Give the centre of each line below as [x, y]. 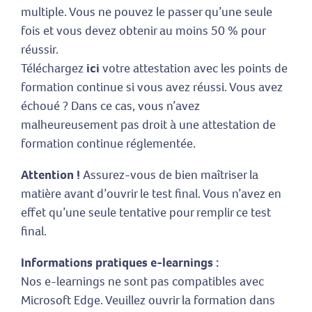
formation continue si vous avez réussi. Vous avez [152, 87]
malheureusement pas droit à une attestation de [148, 124]
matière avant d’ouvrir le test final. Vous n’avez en [151, 193]
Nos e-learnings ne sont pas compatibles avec [142, 281]
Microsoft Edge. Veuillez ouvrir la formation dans [148, 300]
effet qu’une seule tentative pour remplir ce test [146, 212]
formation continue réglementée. [108, 143]
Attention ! [50, 174]
